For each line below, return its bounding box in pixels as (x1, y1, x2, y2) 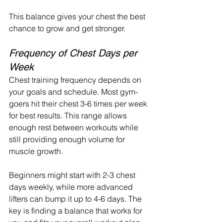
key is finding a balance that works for (9, 205, 144, 216)
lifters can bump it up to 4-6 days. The (9, 193, 144, 204)
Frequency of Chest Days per (9, 47, 140, 59)
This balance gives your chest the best (9, 11, 147, 21)
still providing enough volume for (9, 134, 127, 144)
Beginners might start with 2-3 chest (9, 169, 137, 180)
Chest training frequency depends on (9, 74, 143, 85)
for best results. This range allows (9, 110, 129, 120)
